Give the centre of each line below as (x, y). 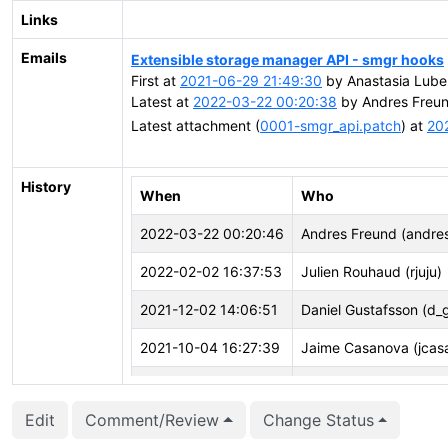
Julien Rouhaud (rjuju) (371, 271)
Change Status (318, 420)
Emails (44, 57)
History (46, 186)
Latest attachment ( (195, 125)
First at (155, 80)
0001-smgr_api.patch (330, 125)
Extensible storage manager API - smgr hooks (287, 59)
